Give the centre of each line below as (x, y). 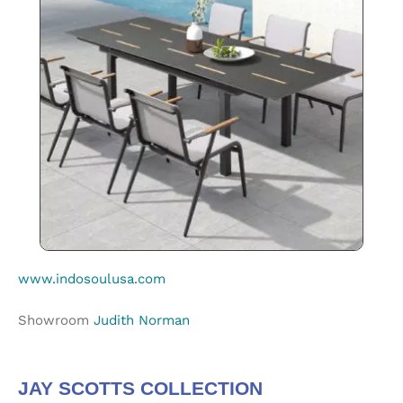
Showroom (56, 320)
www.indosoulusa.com (92, 279)
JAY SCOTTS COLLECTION (140, 388)
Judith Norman (142, 320)
